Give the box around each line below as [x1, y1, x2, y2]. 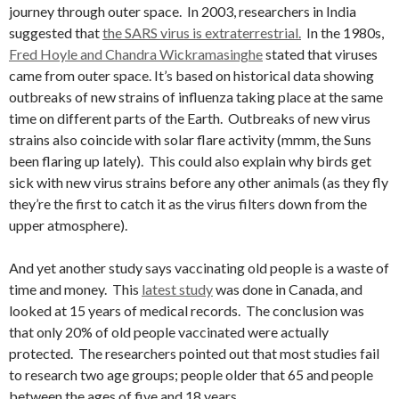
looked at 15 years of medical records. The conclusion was [9, 302, 364, 319]
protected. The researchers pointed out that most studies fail [9, 345, 379, 362]
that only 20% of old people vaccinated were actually [9, 323, 329, 340]
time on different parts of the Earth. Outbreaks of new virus [9, 110, 370, 126]
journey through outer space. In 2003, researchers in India [9, 3, 356, 20]
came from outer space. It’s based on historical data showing [9, 67, 374, 84]
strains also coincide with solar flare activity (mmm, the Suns [9, 131, 371, 148]
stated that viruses [263, 45, 378, 62]
